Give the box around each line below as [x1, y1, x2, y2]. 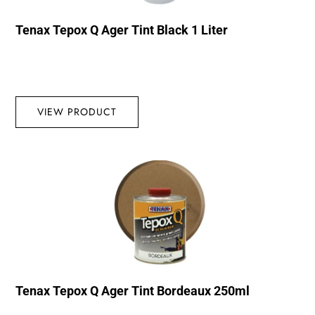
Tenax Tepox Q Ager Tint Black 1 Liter [15, 22, 229, 37]
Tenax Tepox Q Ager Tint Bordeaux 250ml [15, 283, 250, 299]
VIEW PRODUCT [37, 105, 117, 119]
